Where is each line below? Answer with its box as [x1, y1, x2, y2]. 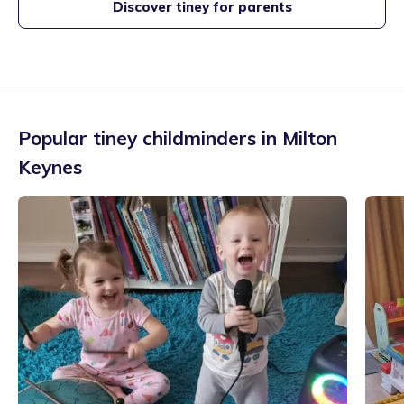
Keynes [18, 155, 82, 179]
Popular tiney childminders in [18, 126, 282, 150]
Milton [282, 126, 337, 150]
